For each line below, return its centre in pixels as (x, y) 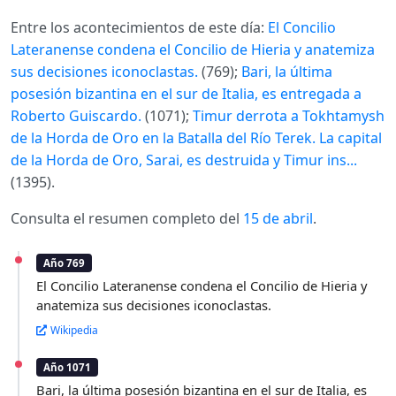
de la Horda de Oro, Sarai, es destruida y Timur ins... (184, 160)
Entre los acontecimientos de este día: (139, 28)
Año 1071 (68, 367)
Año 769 (65, 263)
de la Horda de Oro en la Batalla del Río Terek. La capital (196, 138)
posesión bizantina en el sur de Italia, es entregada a (186, 94)
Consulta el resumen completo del (127, 219)
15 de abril (278, 219)
